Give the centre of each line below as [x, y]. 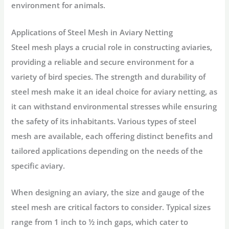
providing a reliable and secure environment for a [103, 62]
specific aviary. [38, 165]
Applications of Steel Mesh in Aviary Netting [92, 32]
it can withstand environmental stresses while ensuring [114, 106]
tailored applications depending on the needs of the [107, 151]
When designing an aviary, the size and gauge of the [108, 192]
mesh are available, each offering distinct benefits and [112, 136]
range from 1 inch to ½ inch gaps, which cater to [100, 222]
